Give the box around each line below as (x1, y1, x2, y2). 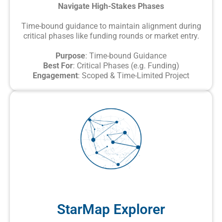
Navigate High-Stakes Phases (58, 1, 164, 11)
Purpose (55, 51, 85, 60)
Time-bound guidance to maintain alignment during (21, 21, 201, 31)
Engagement (33, 70, 78, 80)
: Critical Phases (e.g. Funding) (72, 60, 179, 70)
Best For (43, 60, 73, 70)
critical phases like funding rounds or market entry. (23, 31, 199, 41)
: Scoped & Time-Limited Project (78, 70, 189, 80)
